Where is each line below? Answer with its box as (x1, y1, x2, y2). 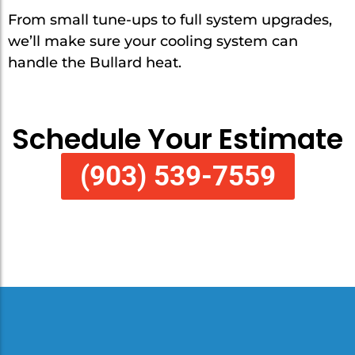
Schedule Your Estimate (12, 119, 343, 158)
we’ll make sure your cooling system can (8, 32, 298, 51)
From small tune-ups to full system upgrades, (8, 11, 332, 29)
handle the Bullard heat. (8, 54, 181, 72)
